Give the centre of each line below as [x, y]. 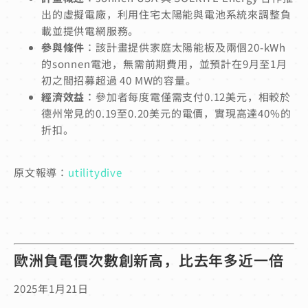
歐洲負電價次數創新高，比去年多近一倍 [149, 260]
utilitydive [95, 173]
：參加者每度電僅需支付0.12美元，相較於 [188, 96]
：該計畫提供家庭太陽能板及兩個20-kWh [186, 47]
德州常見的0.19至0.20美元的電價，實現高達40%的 [166, 113]
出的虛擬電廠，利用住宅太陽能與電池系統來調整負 [166, 14]
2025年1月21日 [51, 289]
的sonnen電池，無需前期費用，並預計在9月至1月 [164, 63]
